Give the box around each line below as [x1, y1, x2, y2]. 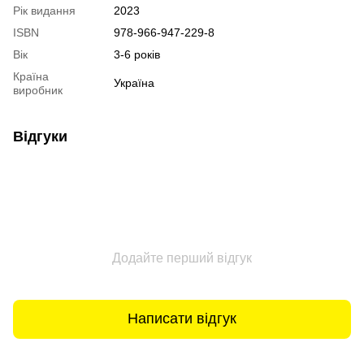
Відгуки [13, 128, 67, 145]
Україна [114, 76, 154, 89]
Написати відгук [128, 310, 236, 327]
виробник [13, 83, 63, 97]
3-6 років [114, 47, 160, 61]
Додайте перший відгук [112, 250, 252, 265]
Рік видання [13, 3, 76, 17]
